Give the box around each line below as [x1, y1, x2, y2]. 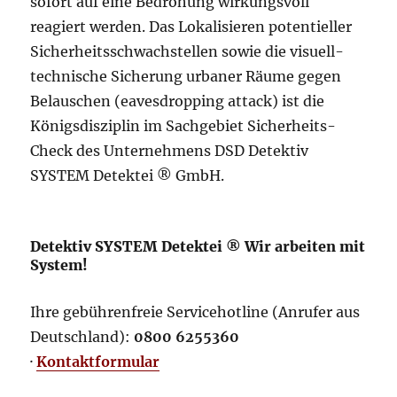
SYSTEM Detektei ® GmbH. [30, 167, 225, 184]
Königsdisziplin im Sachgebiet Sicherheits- [30, 117, 337, 135]
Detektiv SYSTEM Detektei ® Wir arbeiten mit [30, 237, 366, 255]
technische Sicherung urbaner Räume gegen [30, 67, 342, 85]
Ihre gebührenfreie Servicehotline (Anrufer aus [30, 303, 361, 321]
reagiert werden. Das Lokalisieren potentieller [30, 18, 353, 35]
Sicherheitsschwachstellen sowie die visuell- [30, 43, 345, 60]
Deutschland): [30, 328, 135, 346]
